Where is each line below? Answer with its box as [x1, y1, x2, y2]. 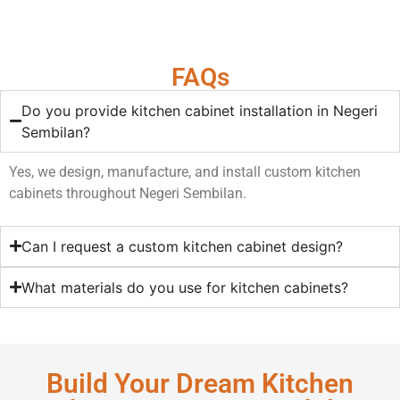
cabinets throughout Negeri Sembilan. [9, 184, 246, 202]
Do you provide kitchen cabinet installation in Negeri [21, 101, 378, 120]
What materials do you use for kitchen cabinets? [21, 278, 348, 296]
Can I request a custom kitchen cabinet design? [21, 237, 343, 255]
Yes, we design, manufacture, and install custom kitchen [9, 162, 361, 180]
